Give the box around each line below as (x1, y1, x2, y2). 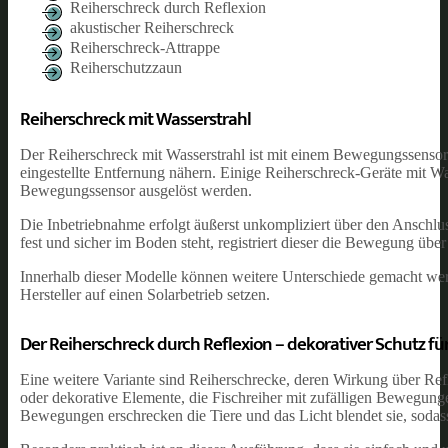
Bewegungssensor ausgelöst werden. (20, 181, 252, 199)
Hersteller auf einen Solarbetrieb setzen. (20, 285, 270, 303)
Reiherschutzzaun (70, 58, 182, 76)
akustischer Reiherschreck (70, 18, 234, 36)
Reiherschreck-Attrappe (70, 38, 220, 56)
